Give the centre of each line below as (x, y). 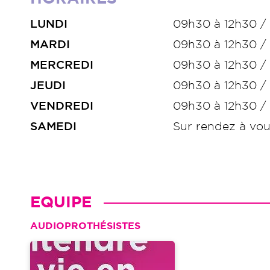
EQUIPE (61, 202)
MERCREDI (62, 65)
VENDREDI (62, 106)
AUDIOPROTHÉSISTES (85, 226)
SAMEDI (53, 127)
